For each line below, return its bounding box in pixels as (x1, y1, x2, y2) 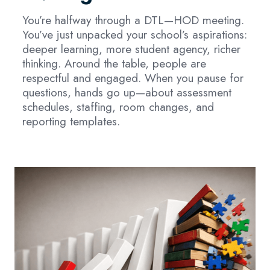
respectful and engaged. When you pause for (22, 69, 243, 86)
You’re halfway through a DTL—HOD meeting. (22, 11, 244, 28)
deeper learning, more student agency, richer (22, 40, 240, 57)
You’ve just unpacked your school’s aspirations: (22, 25, 247, 43)
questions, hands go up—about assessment (22, 83, 231, 101)
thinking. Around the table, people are (22, 54, 206, 72)
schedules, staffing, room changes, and (22, 98, 214, 115)
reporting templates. (22, 112, 120, 130)
